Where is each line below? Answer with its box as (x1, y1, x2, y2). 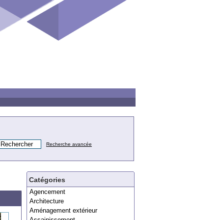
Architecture (29, 197, 64, 205)
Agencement (29, 188, 65, 195)
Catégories (29, 176, 65, 184)
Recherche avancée (46, 141, 92, 147)
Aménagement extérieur (29, 207, 97, 214)
